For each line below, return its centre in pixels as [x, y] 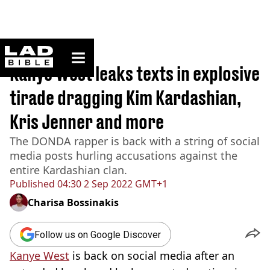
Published [32, 184]
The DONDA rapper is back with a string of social [135, 141]
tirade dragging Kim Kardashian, [125, 98]
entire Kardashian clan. [68, 170]
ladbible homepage [89, 50]
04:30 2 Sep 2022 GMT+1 [111, 184]
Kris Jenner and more [87, 122]
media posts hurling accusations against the [124, 155]
